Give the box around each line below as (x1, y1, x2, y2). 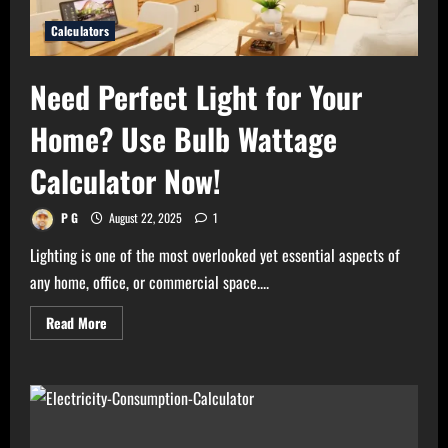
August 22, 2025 (106, 209, 185, 227)
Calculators (51, 22, 110, 40)
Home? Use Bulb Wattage (30, 116, 337, 162)
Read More (46, 312, 107, 334)
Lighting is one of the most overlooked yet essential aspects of (30, 243, 400, 268)
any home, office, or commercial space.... (30, 270, 269, 295)
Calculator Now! (30, 158, 221, 204)
